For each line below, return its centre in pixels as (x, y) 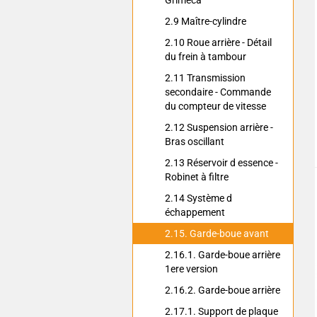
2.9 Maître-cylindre (206, 21)
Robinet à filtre (197, 177)
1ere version (191, 269)
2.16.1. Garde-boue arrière (223, 255)
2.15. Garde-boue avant (217, 234)
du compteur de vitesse (215, 106)
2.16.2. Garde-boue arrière (223, 290)
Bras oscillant (195, 142)
